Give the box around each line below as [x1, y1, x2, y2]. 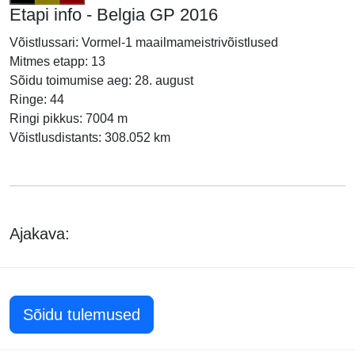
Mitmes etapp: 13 [10, 55, 105, 68]
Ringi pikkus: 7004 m [10, 112, 128, 125]
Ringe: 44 [10, 93, 64, 106]
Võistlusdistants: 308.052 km [10, 131, 170, 144]
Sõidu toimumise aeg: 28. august [10, 74, 193, 87]
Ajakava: [10, 225, 70, 242]
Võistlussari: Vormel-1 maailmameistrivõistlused [10, 36, 278, 49]
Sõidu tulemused [23, 306, 140, 323]
